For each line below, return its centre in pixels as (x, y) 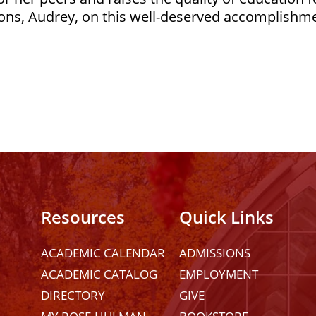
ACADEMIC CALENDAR (103, 253)
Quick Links (226, 218)
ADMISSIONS (214, 253)
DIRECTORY (73, 296)
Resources (83, 218)
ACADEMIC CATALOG (99, 274)
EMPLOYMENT (218, 274)
